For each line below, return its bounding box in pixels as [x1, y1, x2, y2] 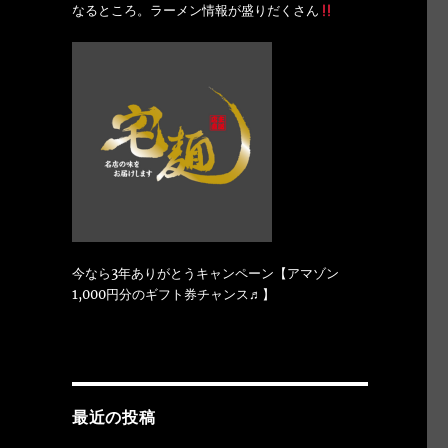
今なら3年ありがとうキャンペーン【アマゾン [71, 265, 339, 283]
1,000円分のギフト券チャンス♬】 [71, 286, 275, 304]
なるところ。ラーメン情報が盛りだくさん [71, 2, 319, 20]
